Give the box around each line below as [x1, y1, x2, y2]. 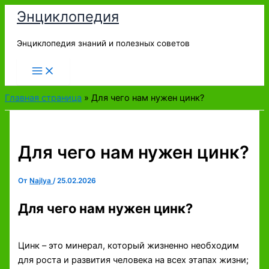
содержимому [4, 35, 66, 46]
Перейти [4, 6, 41, 17]
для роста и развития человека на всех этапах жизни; [18, 255, 249, 266]
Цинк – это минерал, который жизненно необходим [18, 240, 240, 252]
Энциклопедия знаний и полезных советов [17, 38, 190, 48]
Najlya [29, 177, 53, 186]
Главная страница [5, 92, 82, 104]
